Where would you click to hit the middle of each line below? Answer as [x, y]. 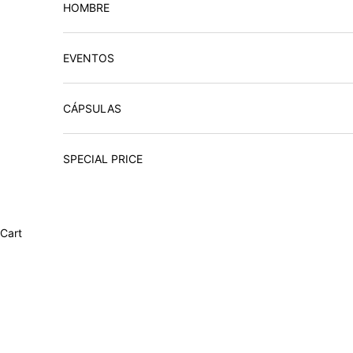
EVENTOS [89, 58]
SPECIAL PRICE [103, 158]
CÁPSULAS [92, 108]
